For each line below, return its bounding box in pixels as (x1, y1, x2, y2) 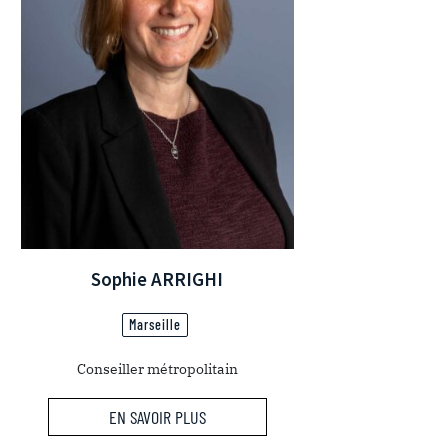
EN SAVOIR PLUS (108, 406, 206, 429)
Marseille (129, 315, 182, 333)
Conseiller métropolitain (76, 359, 238, 378)
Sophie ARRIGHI (91, 266, 224, 291)
